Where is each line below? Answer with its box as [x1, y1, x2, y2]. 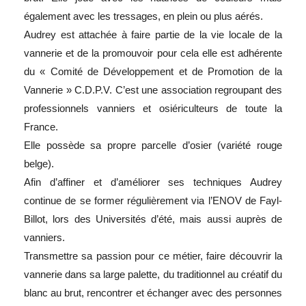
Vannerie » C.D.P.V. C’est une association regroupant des [24, 83, 282, 96]
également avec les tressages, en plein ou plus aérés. [24, 10, 263, 22]
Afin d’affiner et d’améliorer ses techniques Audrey [24, 176, 282, 188]
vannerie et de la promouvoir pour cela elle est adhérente [24, 46, 282, 59]
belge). [24, 157, 54, 169]
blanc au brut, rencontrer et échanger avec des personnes [24, 286, 282, 298]
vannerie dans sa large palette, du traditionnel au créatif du [24, 268, 282, 280]
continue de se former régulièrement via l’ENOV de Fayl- [24, 194, 282, 206]
